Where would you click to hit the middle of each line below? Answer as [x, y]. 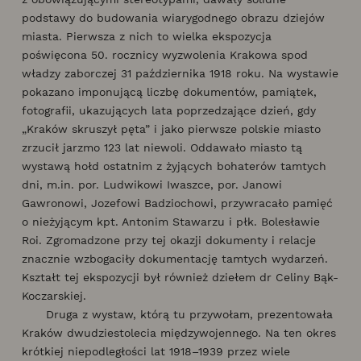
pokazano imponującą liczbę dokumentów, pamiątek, [169, 91]
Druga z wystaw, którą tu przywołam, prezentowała [177, 314]
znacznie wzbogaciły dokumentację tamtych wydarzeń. [175, 258]
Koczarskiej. [54, 295]
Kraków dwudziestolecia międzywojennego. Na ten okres [179, 332]
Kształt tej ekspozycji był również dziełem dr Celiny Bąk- [180, 277]
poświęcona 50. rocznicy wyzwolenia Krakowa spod [165, 54]
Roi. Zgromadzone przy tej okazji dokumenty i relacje [169, 240]
